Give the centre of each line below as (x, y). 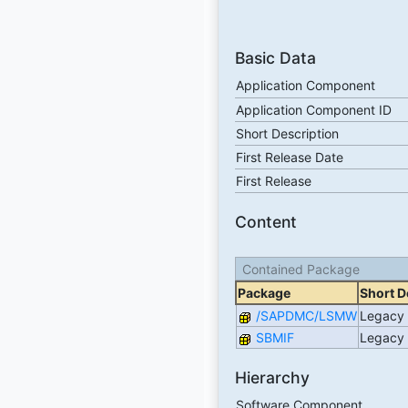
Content (265, 222)
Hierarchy (272, 377)
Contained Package (301, 269)
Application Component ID (313, 110)
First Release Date (289, 158)
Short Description (287, 134)
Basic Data (275, 58)
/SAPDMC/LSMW (306, 315)
